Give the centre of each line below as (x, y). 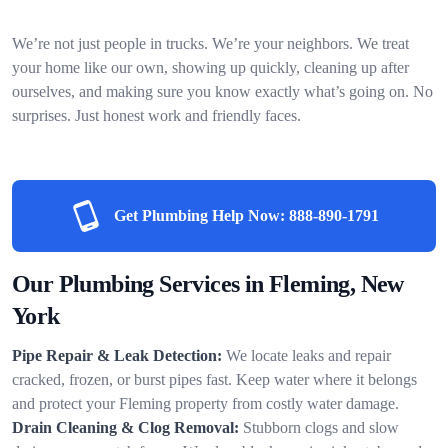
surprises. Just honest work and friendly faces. (156, 115)
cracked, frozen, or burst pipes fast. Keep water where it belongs (214, 379)
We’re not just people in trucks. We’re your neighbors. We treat (210, 43)
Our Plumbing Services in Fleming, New (208, 283)
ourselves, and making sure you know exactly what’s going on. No (222, 91)
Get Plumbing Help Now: (199, 215)
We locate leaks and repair (308, 355)
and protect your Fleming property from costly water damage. (205, 403)
